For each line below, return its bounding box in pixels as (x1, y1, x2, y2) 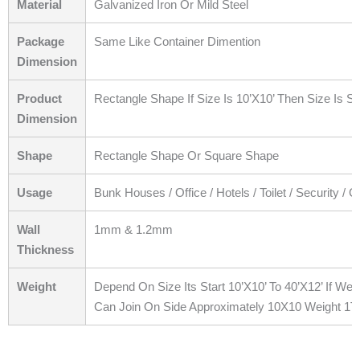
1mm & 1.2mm (94, 223, 173, 237)
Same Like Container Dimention (94, 35, 260, 49)
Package (17, 35, 64, 49)
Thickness (17, 243, 74, 257)
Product (17, 92, 62, 106)
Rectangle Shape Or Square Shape (94, 149, 279, 163)
